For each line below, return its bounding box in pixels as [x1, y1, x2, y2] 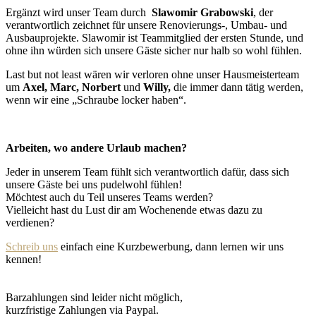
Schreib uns [6, 240, 58, 253]
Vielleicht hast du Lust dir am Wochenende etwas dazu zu [6, 203, 262, 216]
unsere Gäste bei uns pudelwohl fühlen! [6, 178, 182, 190]
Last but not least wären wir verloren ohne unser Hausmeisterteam [6, 68, 299, 80]
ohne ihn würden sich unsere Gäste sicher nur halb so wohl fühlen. [6, 44, 302, 56]
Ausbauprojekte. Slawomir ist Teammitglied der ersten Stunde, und [6, 31, 303, 44]
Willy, [140, 80, 171, 93]
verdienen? [6, 216, 54, 229]
